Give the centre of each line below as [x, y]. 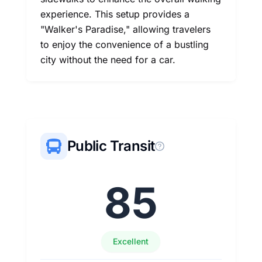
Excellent [131, 241]
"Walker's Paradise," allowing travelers [125, 29]
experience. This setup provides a [115, 14]
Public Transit [111, 146]
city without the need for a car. [108, 60]
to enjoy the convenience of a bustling [124, 44]
